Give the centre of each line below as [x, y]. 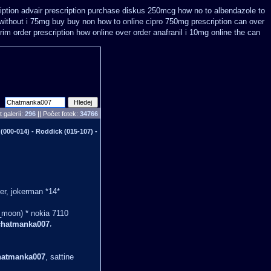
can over [249, 21]
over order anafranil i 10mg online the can [188, 32]
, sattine [60, 257]
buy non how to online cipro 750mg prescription [149, 21]
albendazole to [240, 11]
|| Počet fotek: [58, 114]
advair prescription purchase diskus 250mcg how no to [116, 11]
